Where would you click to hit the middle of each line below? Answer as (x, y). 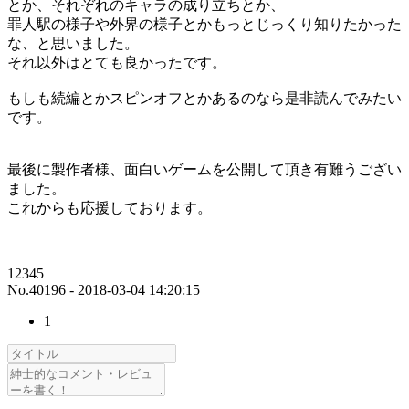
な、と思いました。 (73, 44)
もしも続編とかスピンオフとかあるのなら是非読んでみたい (204, 99)
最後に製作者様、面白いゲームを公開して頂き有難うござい (204, 170)
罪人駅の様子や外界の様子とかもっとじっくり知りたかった (204, 25)
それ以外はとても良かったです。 (117, 63)
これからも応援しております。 (110, 208)
